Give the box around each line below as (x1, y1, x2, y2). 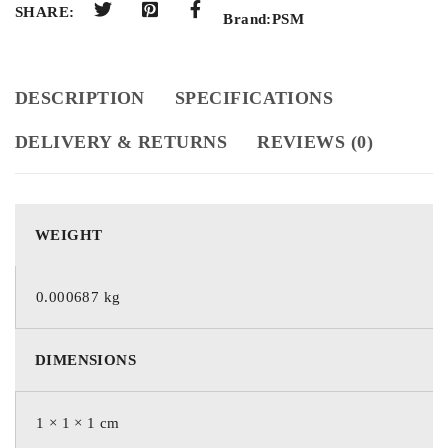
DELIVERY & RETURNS (15, 131, 228, 152)
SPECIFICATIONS (174, 87, 334, 108)
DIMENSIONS (35, 351, 136, 368)
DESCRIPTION (15, 87, 145, 108)
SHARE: (15, 4, 75, 20)
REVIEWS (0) (257, 131, 374, 152)
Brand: (223, 10, 272, 27)
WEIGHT (35, 226, 103, 243)
